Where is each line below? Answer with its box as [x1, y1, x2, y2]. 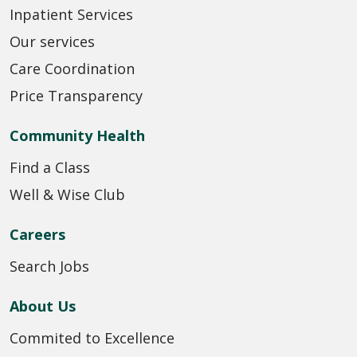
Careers [10, 224, 65, 244]
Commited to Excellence [10, 328, 175, 347]
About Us [10, 296, 76, 316]
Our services [10, 31, 95, 51]
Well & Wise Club [10, 184, 125, 204]
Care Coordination [10, 58, 135, 78]
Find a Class [10, 157, 90, 177]
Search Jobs [10, 256, 89, 276]
